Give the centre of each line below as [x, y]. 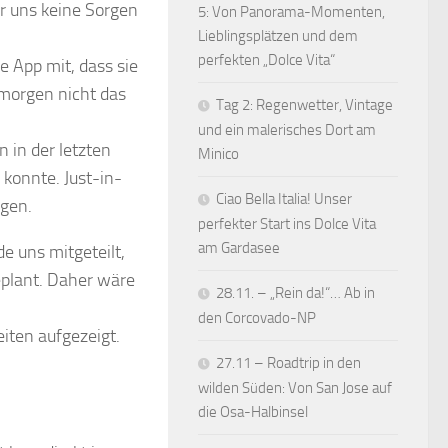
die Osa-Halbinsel [253, 412]
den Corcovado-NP [257, 318]
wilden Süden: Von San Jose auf [295, 388]
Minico [218, 154]
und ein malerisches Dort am [287, 130]
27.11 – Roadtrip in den [288, 363]
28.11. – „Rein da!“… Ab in [295, 293]
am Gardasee [239, 248]
